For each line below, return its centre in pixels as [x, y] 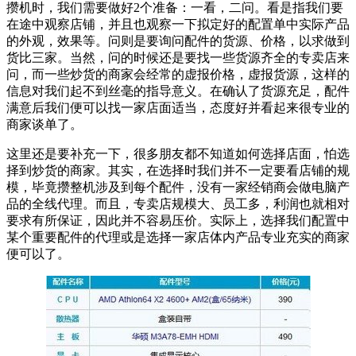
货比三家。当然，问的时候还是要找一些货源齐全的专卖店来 [178, 60]
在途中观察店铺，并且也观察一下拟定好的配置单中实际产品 [178, 26]
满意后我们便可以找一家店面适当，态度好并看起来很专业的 [178, 110]
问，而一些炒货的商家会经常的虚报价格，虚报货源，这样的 [178, 76]
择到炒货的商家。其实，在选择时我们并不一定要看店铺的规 [178, 172]
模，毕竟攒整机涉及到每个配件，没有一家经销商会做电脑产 [178, 189]
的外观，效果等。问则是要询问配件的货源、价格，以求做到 [178, 43]
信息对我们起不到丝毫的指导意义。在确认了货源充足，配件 [178, 93]
